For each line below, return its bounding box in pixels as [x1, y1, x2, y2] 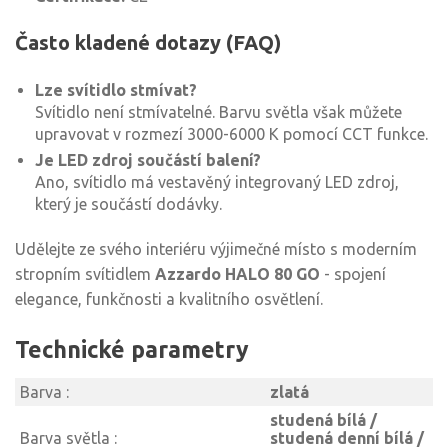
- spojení [320, 265, 386, 283]
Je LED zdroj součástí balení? [35, 151, 261, 169]
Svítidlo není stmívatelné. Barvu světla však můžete [35, 103, 402, 121]
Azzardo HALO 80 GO [155, 265, 320, 283]
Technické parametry [15, 337, 249, 362]
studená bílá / [270, 411, 377, 429]
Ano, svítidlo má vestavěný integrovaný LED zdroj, [35, 173, 399, 191]
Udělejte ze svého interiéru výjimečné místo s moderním [15, 240, 417, 258]
